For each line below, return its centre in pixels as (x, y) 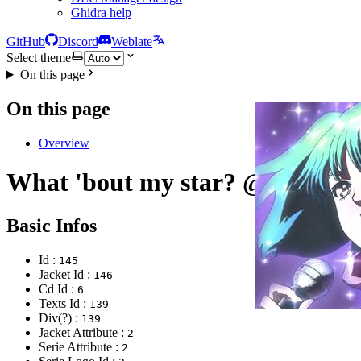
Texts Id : (64, 303)
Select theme (39, 58)
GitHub (26, 41)
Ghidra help (101, 12)
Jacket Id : (66, 274)
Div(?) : (60, 317)
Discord (78, 41)
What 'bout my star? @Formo (174, 183)
